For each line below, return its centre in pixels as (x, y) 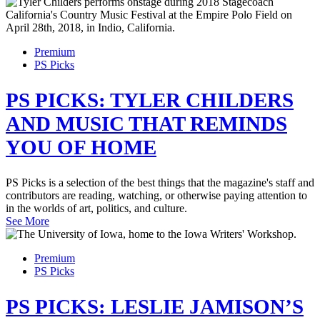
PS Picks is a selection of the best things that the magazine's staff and (160, 183)
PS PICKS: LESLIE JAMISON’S (155, 307)
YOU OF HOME (81, 147)
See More (27, 221)
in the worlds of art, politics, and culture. (96, 209)
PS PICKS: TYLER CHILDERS (150, 100)
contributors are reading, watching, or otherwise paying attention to (156, 196)
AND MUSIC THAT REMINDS (146, 124)
